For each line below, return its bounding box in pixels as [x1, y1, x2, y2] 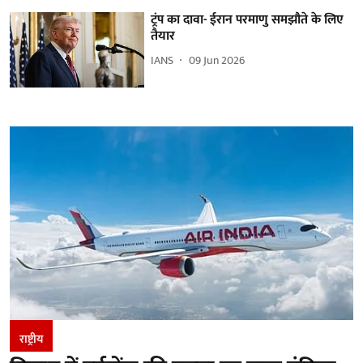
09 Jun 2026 [189, 51, 246, 70]
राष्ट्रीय [19, 329, 43, 348]
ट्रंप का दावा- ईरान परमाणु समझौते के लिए [151, 8, 344, 31]
